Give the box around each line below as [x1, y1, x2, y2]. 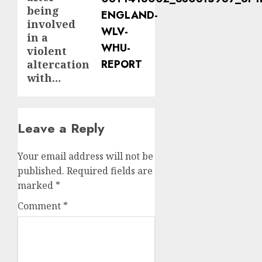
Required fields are [67, 164, 153, 178]
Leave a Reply [18, 119, 104, 138]
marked [18, 179, 56, 192]
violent [27, 44, 67, 58]
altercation [27, 57, 89, 72]
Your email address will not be [18, 150, 153, 163]
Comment [18, 199, 63, 213]
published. [18, 164, 64, 178]
